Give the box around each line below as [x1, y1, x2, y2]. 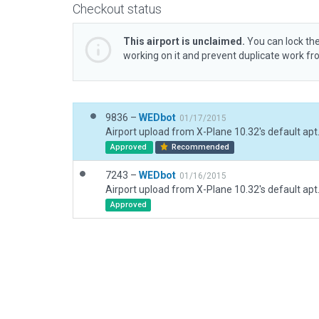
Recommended [169, 142, 230, 152]
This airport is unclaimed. [123, 36, 245, 47]
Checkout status [73, 1, 162, 16]
